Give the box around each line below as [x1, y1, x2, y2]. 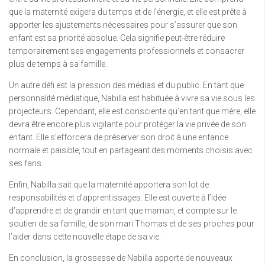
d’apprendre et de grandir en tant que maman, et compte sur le [9, 206, 237, 216]
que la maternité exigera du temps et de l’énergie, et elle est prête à [9, 7, 247, 17]
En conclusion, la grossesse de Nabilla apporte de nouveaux [9, 253, 232, 263]
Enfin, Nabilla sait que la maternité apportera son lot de [9, 180, 209, 190]
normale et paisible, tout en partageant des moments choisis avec [9, 146, 253, 156]
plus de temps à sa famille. [9, 59, 107, 69]
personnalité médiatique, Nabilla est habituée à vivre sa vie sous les [9, 93, 255, 104]
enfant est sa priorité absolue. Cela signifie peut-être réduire [9, 33, 225, 43]
